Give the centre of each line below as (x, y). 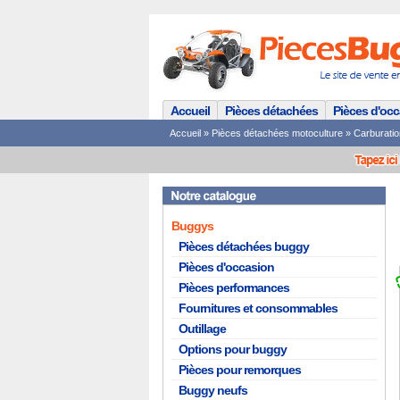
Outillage (202, 329)
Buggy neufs (213, 390)
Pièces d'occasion (226, 267)
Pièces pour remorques (240, 370)
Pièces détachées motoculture (277, 133)
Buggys (192, 226)
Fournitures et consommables (258, 308)
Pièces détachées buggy (244, 246)
